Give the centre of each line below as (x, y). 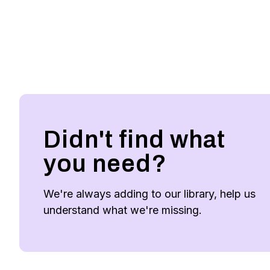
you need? (105, 164)
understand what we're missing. (123, 210)
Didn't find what (134, 140)
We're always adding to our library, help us (149, 194)
